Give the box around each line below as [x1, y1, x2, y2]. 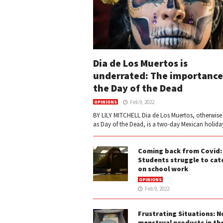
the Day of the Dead [93, 82, 183, 95]
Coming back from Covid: [138, 146, 222, 156]
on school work [138, 164, 188, 174]
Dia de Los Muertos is [93, 57, 188, 70]
